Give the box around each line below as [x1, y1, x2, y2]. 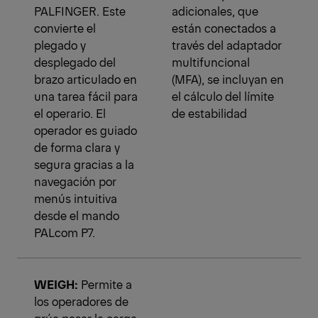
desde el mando [34, 207, 119, 224]
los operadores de [34, 293, 128, 309]
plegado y [34, 37, 86, 53]
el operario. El [34, 105, 106, 121]
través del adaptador [172, 37, 282, 53]
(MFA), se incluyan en [172, 71, 284, 87]
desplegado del [34, 54, 116, 70]
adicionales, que [172, 3, 258, 19]
